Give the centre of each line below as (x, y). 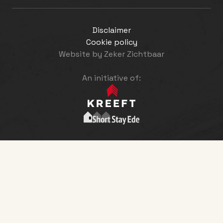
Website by (81, 54)
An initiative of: (111, 78)
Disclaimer (111, 30)
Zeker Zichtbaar (134, 54)
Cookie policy (111, 42)
